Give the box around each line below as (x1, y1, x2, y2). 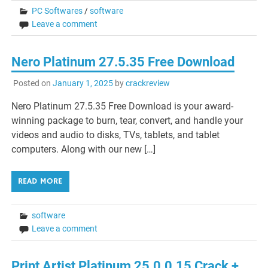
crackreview (125, 78, 170, 88)
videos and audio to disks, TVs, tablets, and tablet (11, 129, 220, 141)
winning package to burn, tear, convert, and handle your (11, 114, 243, 126)
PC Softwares (32, 5, 83, 16)
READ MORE (18, 175, 63, 187)
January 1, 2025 (52, 78, 113, 88)
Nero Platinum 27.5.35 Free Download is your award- (11, 100, 234, 112)
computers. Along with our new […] (11, 143, 156, 155)
